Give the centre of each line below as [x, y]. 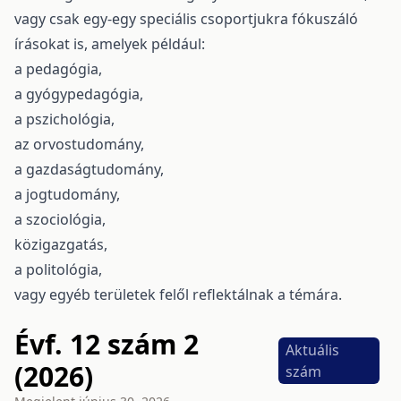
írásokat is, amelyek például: [110, 43]
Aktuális [312, 350]
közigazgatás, [61, 244]
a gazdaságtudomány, [89, 169]
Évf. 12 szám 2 [107, 344]
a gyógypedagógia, [79, 94]
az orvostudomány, [79, 144]
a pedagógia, [58, 68]
